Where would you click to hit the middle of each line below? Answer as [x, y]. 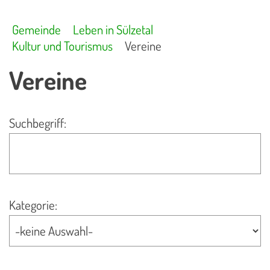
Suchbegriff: [38, 123]
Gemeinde [37, 30]
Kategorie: [33, 205]
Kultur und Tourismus [63, 46]
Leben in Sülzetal [113, 30]
